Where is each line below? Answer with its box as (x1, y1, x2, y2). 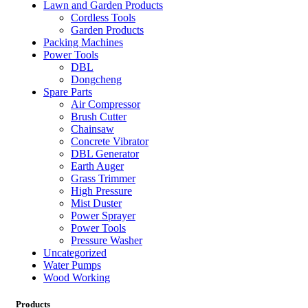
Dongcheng (71, 73, 122, 85)
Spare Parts (43, 85, 92, 98)
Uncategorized (43, 246, 107, 258)
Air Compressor (71, 98, 140, 110)
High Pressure (71, 184, 132, 197)
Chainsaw (71, 122, 114, 135)
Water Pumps (43, 258, 101, 271)
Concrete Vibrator (71, 135, 148, 147)
